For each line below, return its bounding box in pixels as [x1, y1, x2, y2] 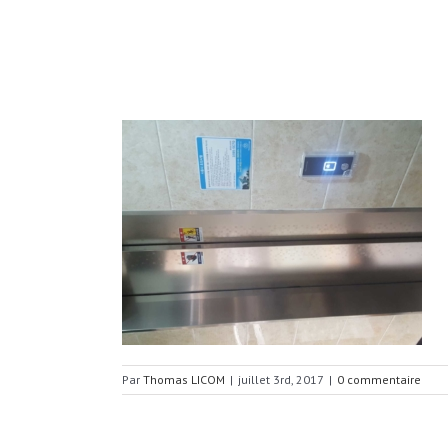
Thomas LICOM [143, 372, 225, 387]
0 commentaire [337, 372, 421, 387]
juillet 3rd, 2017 [238, 372, 324, 387]
